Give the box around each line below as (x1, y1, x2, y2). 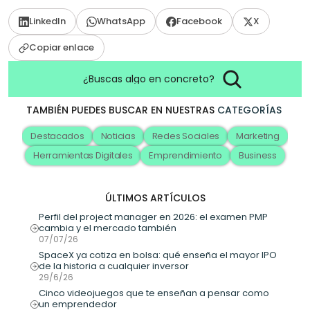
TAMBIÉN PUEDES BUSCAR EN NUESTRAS (26, 103, 215, 118)
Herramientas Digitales (33, 149, 133, 163)
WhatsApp (97, 15, 145, 28)
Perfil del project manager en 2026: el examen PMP (39, 210, 268, 224)
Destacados (30, 129, 84, 143)
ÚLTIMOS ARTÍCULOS (104, 191, 206, 206)
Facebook (176, 15, 222, 28)
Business (238, 149, 277, 163)
